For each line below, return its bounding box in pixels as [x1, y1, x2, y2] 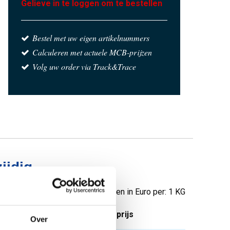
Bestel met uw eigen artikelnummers [32, 32, 149, 43]
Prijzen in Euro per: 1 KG [100, 187, 185, 197]
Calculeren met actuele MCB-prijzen [32, 47, 152, 57]
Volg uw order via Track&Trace [32, 61, 136, 72]
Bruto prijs [92, 209, 133, 219]
